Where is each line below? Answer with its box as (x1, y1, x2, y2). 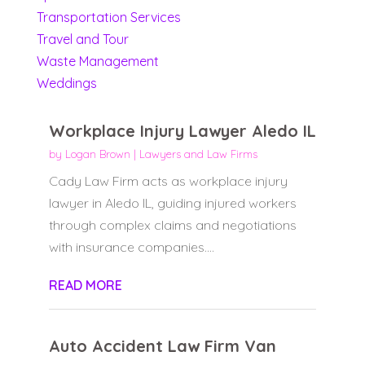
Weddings (36, 75, 97, 92)
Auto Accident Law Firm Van (48, 336, 276, 357)
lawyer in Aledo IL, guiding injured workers (48, 195, 297, 212)
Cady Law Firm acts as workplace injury (48, 173, 288, 190)
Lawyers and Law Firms (139, 147, 257, 161)
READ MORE (48, 277, 122, 294)
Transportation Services (36, 9, 181, 26)
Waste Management (36, 53, 159, 70)
